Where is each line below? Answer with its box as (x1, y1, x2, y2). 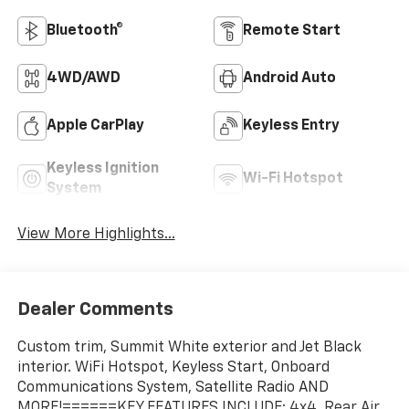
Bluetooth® (46, 24, 123, 39)
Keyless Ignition (46, 162, 159, 177)
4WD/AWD (46, 71, 121, 87)
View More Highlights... (16, 227, 175, 243)
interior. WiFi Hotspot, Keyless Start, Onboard (16, 360, 330, 375)
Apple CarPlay (46, 119, 144, 134)
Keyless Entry (243, 119, 340, 134)
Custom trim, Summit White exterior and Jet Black (16, 340, 362, 355)
